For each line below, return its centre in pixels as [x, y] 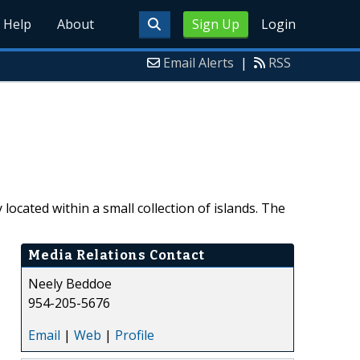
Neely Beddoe [70, 283]
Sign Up [215, 24]
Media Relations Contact [117, 255]
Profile [135, 335]
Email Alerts [198, 63]
